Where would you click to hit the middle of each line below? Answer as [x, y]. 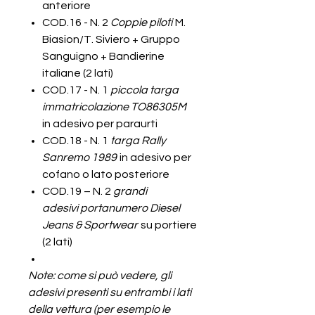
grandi [130, 191]
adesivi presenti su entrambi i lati [110, 292]
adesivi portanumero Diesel [111, 208]
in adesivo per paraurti [100, 124]
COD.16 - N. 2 [76, 22]
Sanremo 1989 [79, 157]
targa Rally [137, 141]
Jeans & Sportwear [90, 225]
